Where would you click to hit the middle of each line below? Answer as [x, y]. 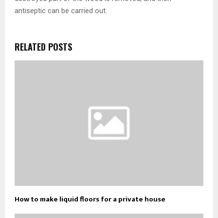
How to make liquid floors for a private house [90, 200]
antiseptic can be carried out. [61, 10]
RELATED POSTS [43, 46]
